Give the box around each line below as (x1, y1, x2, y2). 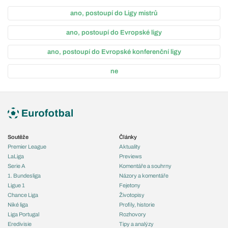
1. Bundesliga (8, 172, 41, 179)
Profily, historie (119, 201, 155, 208)
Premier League (8, 143, 46, 150)
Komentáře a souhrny (119, 162, 172, 169)
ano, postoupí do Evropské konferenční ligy (47, 48, 181, 55)
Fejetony (119, 182, 140, 188)
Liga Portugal (8, 211, 39, 217)
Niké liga (8, 201, 28, 208)
